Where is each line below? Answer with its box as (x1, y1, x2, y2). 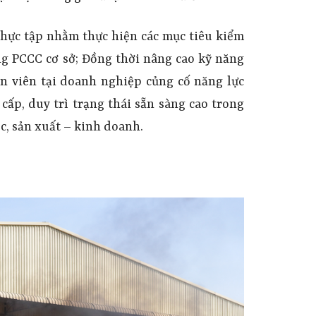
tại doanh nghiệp (36, 75, 146, 90)
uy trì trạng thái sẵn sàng (36, 97, 189, 113)
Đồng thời (81, 52, 143, 68)
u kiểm (205, 30, 245, 45)
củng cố (145, 75, 190, 90)
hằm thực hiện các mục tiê (54, 30, 205, 45)
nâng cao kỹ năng (142, 52, 245, 68)
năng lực (194, 75, 245, 90)
